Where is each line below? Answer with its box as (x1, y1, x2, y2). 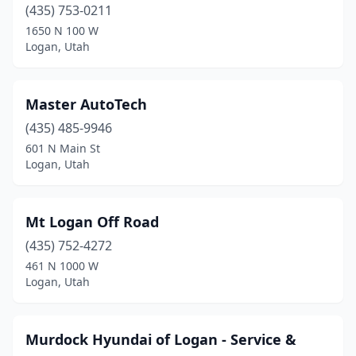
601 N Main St (25, 141, 100, 156)
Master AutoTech (25, 95, 147, 114)
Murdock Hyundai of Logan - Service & (25, 330, 296, 349)
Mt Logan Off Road (25, 212, 159, 231)
